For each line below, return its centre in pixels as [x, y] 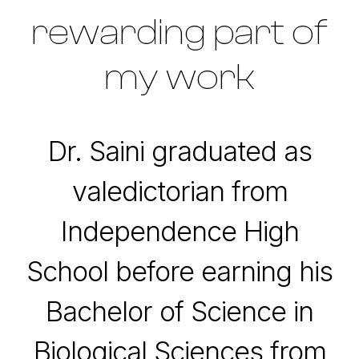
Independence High [179, 232]
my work [179, 77]
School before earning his [179, 272]
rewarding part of [179, 32]
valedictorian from [179, 192]
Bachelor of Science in [179, 312]
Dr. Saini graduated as [179, 151]
